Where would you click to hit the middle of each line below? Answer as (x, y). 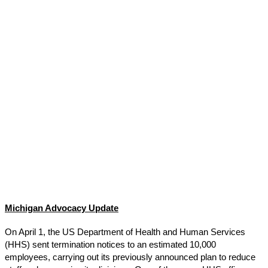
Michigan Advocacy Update (62, 208)
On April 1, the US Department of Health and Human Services (125, 232)
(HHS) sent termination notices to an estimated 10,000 (110, 245)
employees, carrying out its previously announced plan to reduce (130, 258)
